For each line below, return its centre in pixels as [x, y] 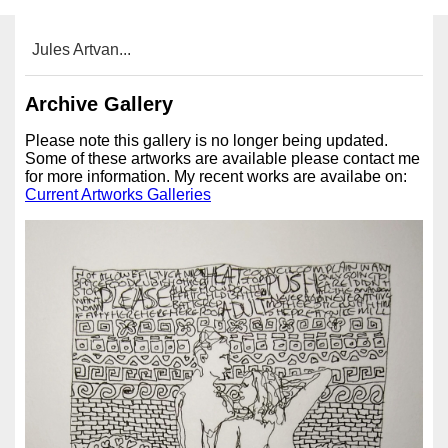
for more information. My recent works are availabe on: [216, 177]
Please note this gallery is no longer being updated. [206, 141]
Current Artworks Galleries [118, 195]
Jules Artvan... [81, 49]
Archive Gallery [99, 103]
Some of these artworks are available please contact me [222, 159]
